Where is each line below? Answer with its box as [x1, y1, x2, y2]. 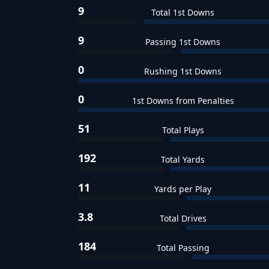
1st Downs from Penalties [131, 94, 234, 106]
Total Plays [162, 124, 204, 136]
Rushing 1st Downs [144, 65, 222, 77]
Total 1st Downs [151, 6, 215, 18]
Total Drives [159, 212, 207, 224]
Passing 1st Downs [145, 35, 221, 47]
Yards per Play [154, 183, 212, 195]
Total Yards [161, 153, 205, 165]
